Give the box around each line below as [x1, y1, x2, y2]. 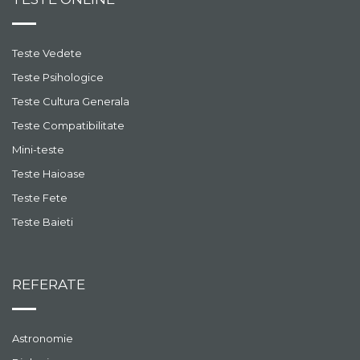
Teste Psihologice [12, 71, 104, 84]
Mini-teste [12, 143, 64, 156]
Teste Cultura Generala [12, 95, 129, 108]
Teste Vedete [12, 47, 82, 59]
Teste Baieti [12, 215, 73, 228]
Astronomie [12, 332, 73, 345]
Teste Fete [12, 191, 67, 204]
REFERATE [12, 276, 85, 292]
